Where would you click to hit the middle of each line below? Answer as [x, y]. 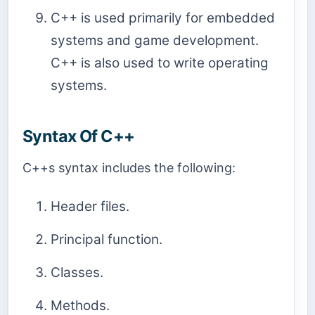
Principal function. [107, 239]
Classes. [77, 273]
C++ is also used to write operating [160, 63]
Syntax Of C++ [79, 136]
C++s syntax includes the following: [129, 168]
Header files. [90, 206]
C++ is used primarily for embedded [163, 18]
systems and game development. [155, 41]
